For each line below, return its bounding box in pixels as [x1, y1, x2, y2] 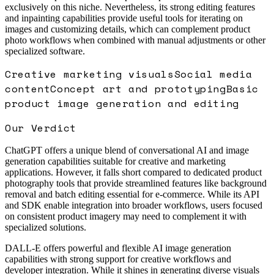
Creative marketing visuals [5, 67, 174, 81]
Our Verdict [5, 120, 77, 135]
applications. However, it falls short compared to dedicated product [5, 167, 262, 177]
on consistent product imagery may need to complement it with [5, 211, 246, 221]
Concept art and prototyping [50, 81, 226, 96]
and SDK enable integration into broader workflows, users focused [5, 200, 262, 210]
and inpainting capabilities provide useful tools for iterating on [5, 13, 243, 23]
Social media [174, 67, 253, 81]
